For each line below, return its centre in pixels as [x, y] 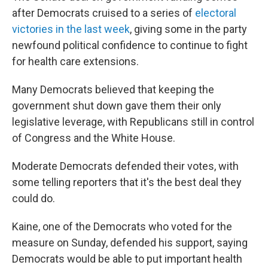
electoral [216, 13]
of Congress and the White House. [94, 138]
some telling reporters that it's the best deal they [127, 182]
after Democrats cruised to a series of [103, 13]
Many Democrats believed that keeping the [113, 89]
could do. [33, 198]
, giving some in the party [188, 29]
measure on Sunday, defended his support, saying [130, 243]
